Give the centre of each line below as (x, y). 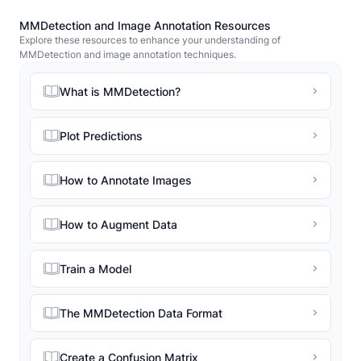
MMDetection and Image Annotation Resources (145, 25)
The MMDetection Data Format (141, 313)
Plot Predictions (101, 135)
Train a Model (95, 268)
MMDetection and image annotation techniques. (128, 54)
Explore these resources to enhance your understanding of (150, 39)
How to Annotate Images (126, 180)
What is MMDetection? (120, 91)
